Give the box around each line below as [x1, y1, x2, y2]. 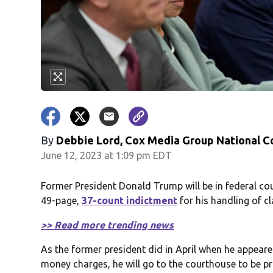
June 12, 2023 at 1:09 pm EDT [41, 150, 172, 161]
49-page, [41, 195, 82, 207]
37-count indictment [82, 195, 178, 207]
